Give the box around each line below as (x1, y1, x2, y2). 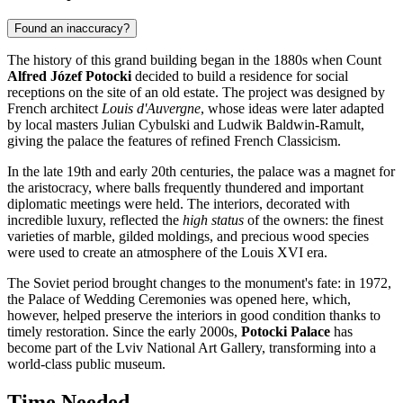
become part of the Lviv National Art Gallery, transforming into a (7, 340, 376, 356)
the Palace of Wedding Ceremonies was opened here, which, (7, 291, 351, 308)
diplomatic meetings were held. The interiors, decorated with (7, 196, 350, 212)
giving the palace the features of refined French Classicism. (7, 133, 341, 149)
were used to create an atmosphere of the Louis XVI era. (7, 245, 327, 261)
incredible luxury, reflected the (7, 212, 183, 228)
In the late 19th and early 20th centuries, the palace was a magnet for (7, 164, 395, 180)
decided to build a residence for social (131, 68, 348, 85)
